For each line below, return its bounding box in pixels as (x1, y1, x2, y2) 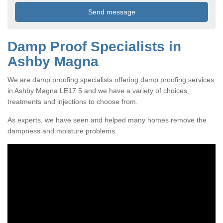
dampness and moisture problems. (7, 126, 117, 135)
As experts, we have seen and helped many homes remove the (7, 115, 207, 124)
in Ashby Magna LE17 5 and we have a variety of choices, (7, 86, 189, 95)
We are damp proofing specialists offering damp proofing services (7, 75, 214, 84)
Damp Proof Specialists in (7, 38, 181, 54)
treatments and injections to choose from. (7, 97, 138, 106)
